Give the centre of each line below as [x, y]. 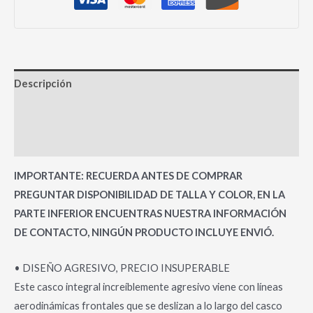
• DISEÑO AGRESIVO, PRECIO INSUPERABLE [122, 268]
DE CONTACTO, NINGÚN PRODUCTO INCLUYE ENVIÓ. [144, 233]
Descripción [43, 84]
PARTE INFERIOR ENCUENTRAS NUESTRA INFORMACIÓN [150, 214]
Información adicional [67, 112]
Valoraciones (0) [53, 142]
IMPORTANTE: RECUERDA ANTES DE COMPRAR [128, 176]
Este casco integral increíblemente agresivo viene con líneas [148, 286]
